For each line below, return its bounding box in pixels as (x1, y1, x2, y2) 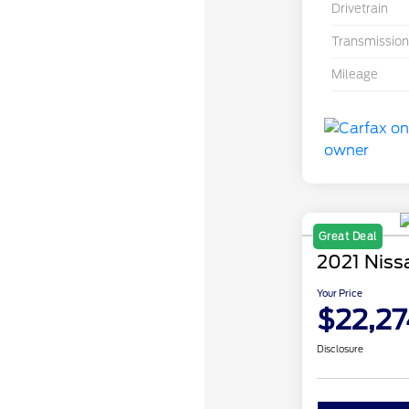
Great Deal (318, 230, 377, 244)
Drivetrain (330, 2, 388, 16)
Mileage (330, 68, 378, 82)
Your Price (316, 288, 362, 299)
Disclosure (316, 343, 363, 355)
